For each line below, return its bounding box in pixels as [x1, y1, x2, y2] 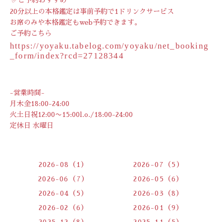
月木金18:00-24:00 [10, 100, 69, 107]
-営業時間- [10, 89, 45, 96]
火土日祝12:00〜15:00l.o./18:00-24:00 [10, 111, 133, 118]
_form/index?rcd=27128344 [10, 51, 124, 61]
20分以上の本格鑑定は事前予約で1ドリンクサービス [10, 7, 174, 15]
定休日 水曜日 [10, 121, 54, 129]
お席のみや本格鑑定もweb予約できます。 [10, 18, 141, 26]
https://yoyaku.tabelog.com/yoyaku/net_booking [10, 41, 209, 51]
